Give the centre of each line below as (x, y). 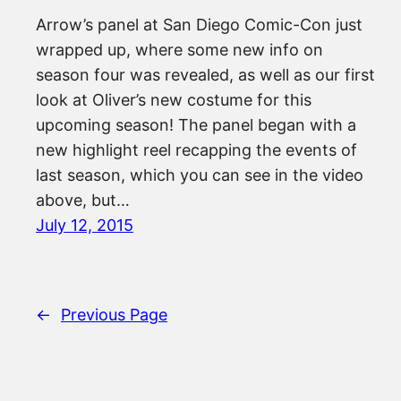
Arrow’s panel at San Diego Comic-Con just (199, 25)
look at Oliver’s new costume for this (174, 100)
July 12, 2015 (85, 226)
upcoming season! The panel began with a (196, 125)
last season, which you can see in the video (200, 175)
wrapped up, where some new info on (179, 50)
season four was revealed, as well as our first (205, 75)
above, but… (83, 200)
